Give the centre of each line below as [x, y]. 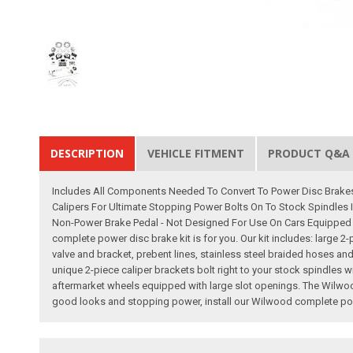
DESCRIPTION [87, 153]
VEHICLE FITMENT [196, 153]
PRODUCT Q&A [309, 153]
